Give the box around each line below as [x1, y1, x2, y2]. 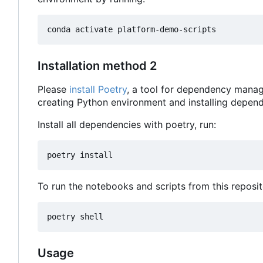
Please [38, 83, 69, 95]
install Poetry [69, 83, 127, 95]
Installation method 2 [38, 58, 157, 73]
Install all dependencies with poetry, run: [38, 118, 216, 130]
